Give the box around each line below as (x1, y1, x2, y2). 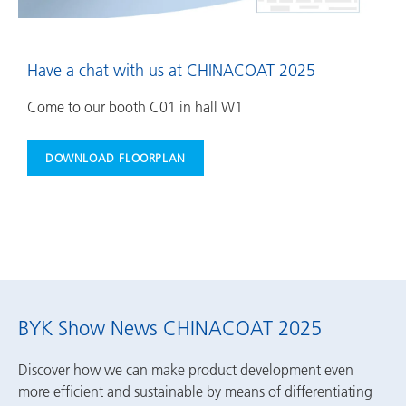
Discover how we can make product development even (18, 361, 353, 379)
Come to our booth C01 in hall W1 (27, 98, 243, 116)
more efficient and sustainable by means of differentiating (18, 382, 372, 401)
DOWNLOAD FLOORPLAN (45, 150, 186, 165)
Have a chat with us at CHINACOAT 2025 (27, 60, 315, 81)
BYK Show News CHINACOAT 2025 (18, 316, 322, 341)
